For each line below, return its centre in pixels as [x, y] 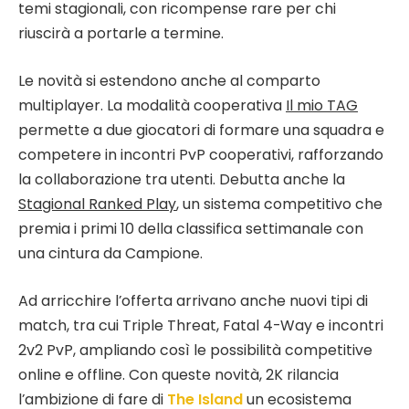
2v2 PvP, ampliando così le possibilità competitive [195, 350]
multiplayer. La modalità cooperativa [152, 106]
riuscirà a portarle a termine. [121, 34]
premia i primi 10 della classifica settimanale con [191, 229]
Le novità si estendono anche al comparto [169, 81]
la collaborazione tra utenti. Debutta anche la [182, 180]
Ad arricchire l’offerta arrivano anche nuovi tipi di [193, 300]
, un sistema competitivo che [279, 204]
